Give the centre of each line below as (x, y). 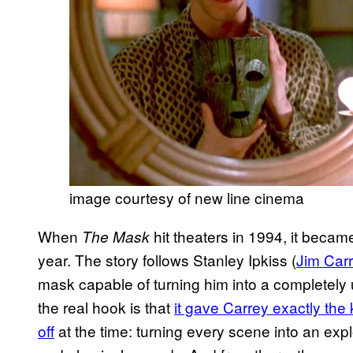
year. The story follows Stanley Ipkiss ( (167, 259)
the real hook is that (106, 307)
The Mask (116, 236)
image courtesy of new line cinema (187, 197)
